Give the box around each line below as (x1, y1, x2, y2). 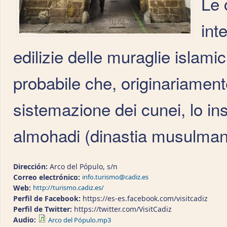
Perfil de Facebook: (13, 194, 83, 203)
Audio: (13, 215, 38, 224)
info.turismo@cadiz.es (82, 172, 148, 181)
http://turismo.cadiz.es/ (33, 183, 104, 192)
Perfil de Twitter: (13, 204, 74, 214)
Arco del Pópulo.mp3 (48, 215, 111, 224)
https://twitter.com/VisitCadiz (74, 204, 172, 214)
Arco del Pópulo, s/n (50, 162, 118, 171)
